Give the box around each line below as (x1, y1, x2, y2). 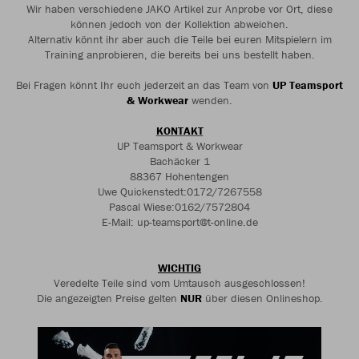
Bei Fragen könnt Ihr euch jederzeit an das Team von (16, 78, 272, 92)
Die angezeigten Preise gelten (36, 291, 180, 305)
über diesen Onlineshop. (201, 291, 323, 305)
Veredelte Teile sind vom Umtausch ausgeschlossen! (54, 276, 305, 290)
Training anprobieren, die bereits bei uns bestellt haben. (44, 47, 315, 62)
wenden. (188, 93, 232, 107)
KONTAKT (155, 123, 204, 138)
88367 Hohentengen (130, 169, 229, 184)
